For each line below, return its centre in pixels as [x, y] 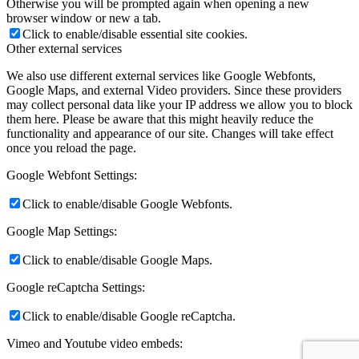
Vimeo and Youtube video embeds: [95, 343]
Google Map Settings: [62, 231]
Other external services [64, 48]
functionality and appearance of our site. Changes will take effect [170, 133]
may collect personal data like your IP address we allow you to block [179, 104]
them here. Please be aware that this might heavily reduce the [160, 119]
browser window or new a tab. [84, 18]
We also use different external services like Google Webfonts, [161, 75]
